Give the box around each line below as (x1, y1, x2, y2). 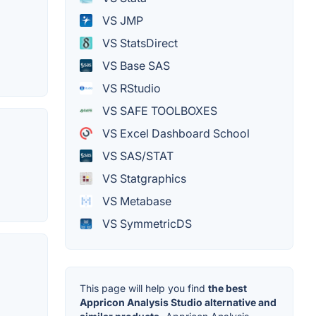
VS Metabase (99, 194, 171, 209)
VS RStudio (99, 81, 161, 96)
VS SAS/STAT (99, 149, 174, 164)
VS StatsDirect (99, 36, 178, 51)
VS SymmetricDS (99, 217, 192, 231)
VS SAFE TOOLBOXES (99, 104, 217, 119)
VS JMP (99, 13, 143, 28)
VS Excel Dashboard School (99, 126, 250, 141)
